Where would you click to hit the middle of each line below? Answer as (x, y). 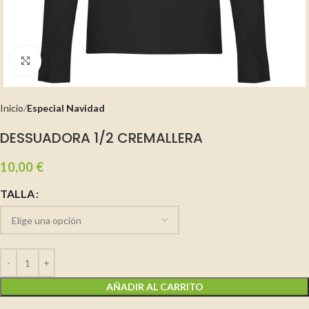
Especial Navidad (66, 108)
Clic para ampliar (76, 61)
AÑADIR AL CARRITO (154, 287)
